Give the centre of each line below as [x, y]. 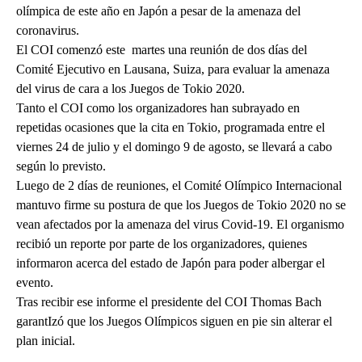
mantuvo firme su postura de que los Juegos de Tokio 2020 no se [181, 205]
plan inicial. [46, 341]
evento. [35, 283]
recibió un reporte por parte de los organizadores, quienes [162, 244]
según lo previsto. [61, 166]
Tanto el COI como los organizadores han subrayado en [158, 108]
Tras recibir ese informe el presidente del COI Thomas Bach [169, 302]
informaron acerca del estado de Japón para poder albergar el [170, 263]
